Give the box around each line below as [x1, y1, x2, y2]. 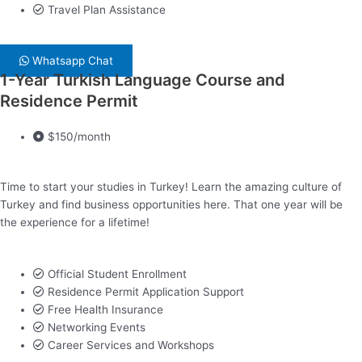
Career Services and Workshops [48, 339, 215, 352]
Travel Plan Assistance [48, 3, 166, 17]
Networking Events [48, 321, 146, 335]
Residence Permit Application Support [48, 285, 245, 299]
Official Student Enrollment [48, 267, 187, 281]
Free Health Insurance [48, 303, 164, 317]
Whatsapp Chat [32, 53, 113, 67]
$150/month [48, 129, 112, 143]
